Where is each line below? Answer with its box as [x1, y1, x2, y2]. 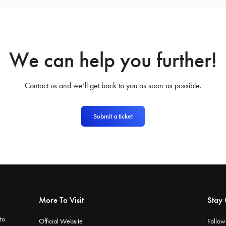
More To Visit [39, 194, 84, 205]
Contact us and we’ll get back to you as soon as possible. [24, 81, 202, 91]
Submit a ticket [93, 112, 133, 121]
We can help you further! [9, 47, 217, 73]
